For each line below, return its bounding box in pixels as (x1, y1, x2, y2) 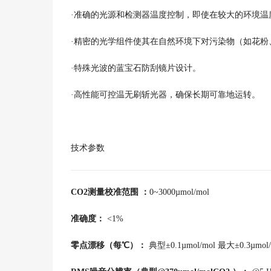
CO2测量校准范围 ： (71, 188, 149, 197)
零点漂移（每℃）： (71, 241, 149, 250)
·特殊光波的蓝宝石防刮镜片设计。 (71, 64, 201, 73)
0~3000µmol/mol (149, 188, 209, 197)
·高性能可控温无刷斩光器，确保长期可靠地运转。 (71, 90, 260, 99)
